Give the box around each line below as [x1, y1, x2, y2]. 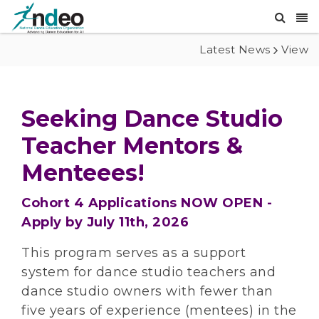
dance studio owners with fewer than [21, 283, 273, 300]
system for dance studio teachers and [21, 264, 276, 281]
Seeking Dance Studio [21, 105, 283, 133]
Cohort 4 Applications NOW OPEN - [21, 195, 272, 211]
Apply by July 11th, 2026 [21, 214, 189, 231]
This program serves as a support [21, 245, 246, 261]
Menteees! [21, 159, 145, 187]
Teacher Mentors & [21, 132, 243, 160]
